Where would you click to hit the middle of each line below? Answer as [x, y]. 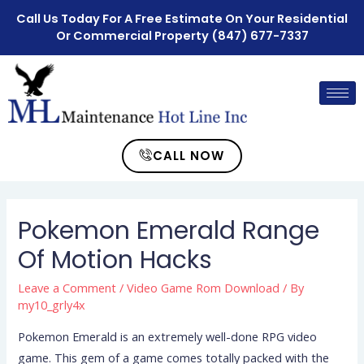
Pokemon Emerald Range [169, 231]
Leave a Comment [67, 288]
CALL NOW [188, 155]
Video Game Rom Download [204, 288]
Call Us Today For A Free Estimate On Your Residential [182, 19]
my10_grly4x [52, 305]
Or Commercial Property [132, 36]
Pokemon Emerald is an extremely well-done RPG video [168, 336]
